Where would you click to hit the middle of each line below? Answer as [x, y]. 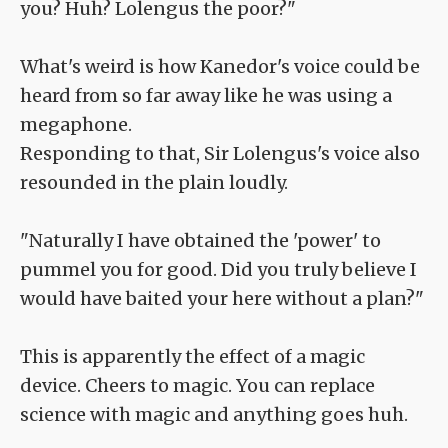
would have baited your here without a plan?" [222, 299]
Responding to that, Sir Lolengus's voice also [220, 154]
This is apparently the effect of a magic [192, 357]
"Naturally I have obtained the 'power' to [200, 241]
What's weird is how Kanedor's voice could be [220, 67]
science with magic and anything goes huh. [214, 415]
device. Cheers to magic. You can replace [197, 386]
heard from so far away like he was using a [206, 96]
